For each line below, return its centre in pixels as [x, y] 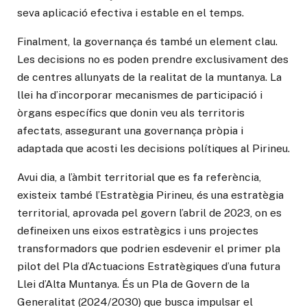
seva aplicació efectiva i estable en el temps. [131, 13]
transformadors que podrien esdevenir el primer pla [149, 248]
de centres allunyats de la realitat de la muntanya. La [149, 77]
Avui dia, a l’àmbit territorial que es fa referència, [139, 177]
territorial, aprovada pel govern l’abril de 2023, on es [149, 212]
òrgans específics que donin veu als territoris [131, 112]
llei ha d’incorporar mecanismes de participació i [140, 95]
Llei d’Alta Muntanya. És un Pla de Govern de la [133, 284]
